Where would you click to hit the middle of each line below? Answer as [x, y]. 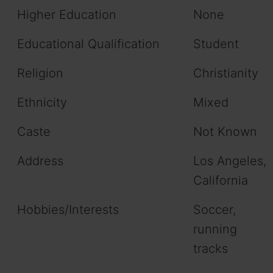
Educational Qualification [88, 44]
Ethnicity [42, 102]
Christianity [226, 73]
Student [216, 44]
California [221, 180]
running [215, 229]
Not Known [225, 131]
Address [40, 161]
